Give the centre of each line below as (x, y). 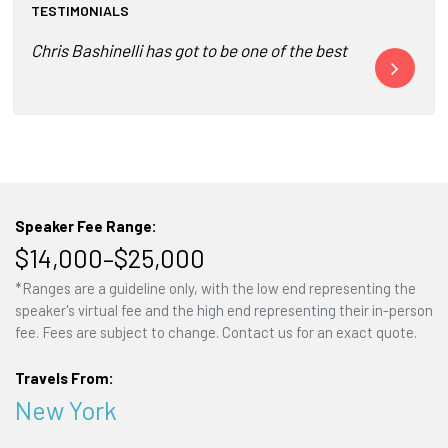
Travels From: (64, 377)
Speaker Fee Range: (85, 225)
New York (65, 409)
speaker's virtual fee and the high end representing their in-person (223, 310)
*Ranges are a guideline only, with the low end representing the (215, 288)
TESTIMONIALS (79, 11)
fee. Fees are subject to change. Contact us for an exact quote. (215, 332)
